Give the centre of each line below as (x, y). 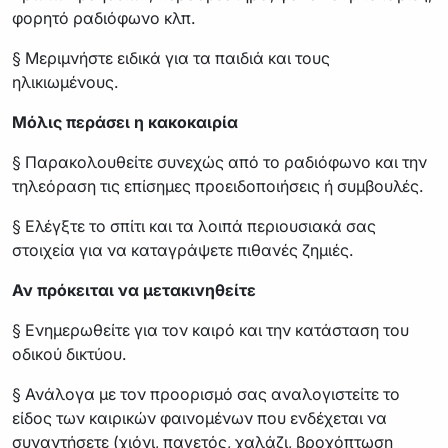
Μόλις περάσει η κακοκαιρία (125, 121)
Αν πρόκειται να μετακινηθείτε (134, 289)
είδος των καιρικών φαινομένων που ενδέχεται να (199, 417)
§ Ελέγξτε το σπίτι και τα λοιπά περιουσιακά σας (194, 225)
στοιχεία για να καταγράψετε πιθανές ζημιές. (182, 249)
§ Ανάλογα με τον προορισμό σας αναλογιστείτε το (206, 393)
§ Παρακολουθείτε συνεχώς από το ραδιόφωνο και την (219, 161)
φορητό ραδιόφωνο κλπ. (103, 17)
